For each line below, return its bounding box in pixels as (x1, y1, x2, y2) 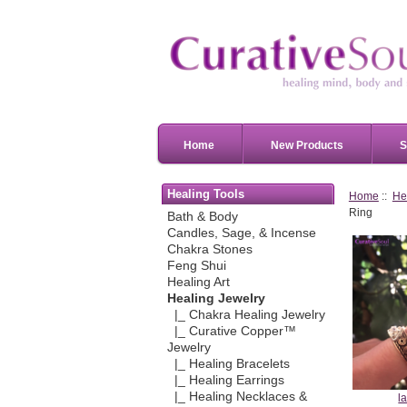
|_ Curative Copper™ (166, 324, 296, 339)
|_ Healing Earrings (166, 373, 284, 388)
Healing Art (166, 275, 230, 290)
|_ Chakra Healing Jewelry (166, 308, 325, 323)
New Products (271, 138, 343, 152)
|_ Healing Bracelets (166, 357, 290, 372)
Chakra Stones (166, 243, 253, 257)
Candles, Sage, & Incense (166, 226, 316, 241)
